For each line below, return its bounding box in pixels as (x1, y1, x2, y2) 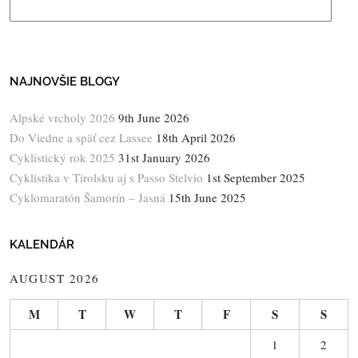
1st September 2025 (206, 169, 305, 185)
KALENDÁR (10, 237, 74, 252)
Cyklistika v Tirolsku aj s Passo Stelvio (10, 169, 203, 185)
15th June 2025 (169, 189, 246, 205)
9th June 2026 (118, 109, 189, 125)
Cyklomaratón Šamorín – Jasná (10, 189, 165, 205)
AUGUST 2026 (10, 270, 100, 287)
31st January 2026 (118, 149, 210, 165)
